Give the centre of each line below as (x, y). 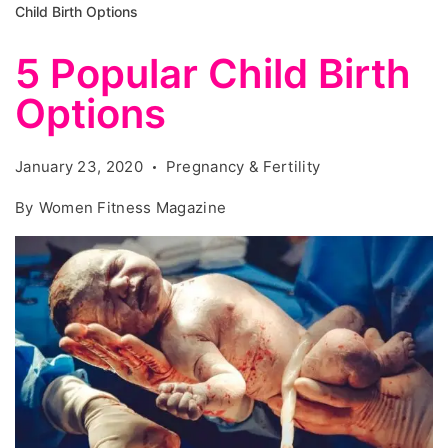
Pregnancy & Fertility (243, 166)
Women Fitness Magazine (132, 207)
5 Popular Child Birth (213, 73)
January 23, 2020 (79, 166)
